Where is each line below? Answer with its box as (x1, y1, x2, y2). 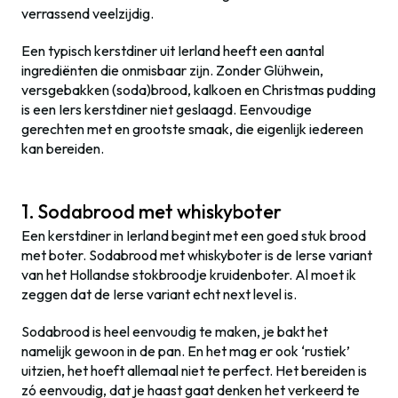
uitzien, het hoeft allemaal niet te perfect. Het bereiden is (21, 362, 367, 379)
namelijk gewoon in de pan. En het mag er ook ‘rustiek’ (21, 342, 350, 360)
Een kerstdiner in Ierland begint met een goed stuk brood (21, 227, 366, 244)
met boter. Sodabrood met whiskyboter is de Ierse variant (21, 246, 372, 264)
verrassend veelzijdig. (21, 4, 154, 22)
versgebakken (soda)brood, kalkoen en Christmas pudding (21, 81, 376, 99)
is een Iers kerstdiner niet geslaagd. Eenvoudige (21, 100, 312, 118)
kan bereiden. (21, 139, 104, 157)
